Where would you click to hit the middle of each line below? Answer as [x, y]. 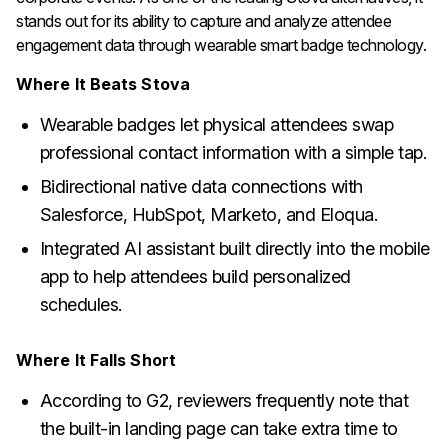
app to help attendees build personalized [195, 276]
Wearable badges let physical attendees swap [216, 124]
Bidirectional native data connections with [201, 186]
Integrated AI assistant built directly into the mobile [234, 248]
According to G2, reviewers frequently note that [224, 400]
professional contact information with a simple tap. [233, 152]
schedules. [80, 304]
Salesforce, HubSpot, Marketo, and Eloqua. [208, 214]
